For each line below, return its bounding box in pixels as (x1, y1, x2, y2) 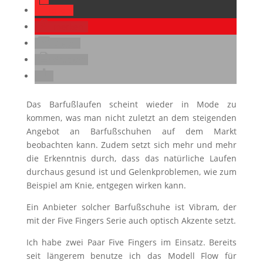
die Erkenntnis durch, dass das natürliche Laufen (26, 153, 237, 164)
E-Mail (53, 38, 78, 49)
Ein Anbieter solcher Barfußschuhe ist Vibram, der (26, 201, 237, 213)
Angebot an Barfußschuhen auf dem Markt (26, 126, 237, 137)
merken (53, 21, 83, 32)
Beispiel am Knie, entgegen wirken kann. (26, 180, 186, 191)
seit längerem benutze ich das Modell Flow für (26, 250, 237, 261)
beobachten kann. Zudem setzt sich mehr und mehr (26, 139, 237, 150)
